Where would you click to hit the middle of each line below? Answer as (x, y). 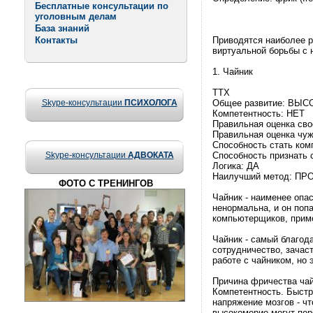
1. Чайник (233, 72)
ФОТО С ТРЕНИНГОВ (106, 183)
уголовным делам (76, 16)
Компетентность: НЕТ (259, 114)
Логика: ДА (236, 166)
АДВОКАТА (151, 155)
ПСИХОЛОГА (151, 103)
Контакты (56, 40)
